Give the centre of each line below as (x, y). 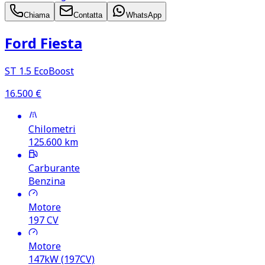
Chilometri (52, 129)
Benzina (47, 181)
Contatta (88, 15)
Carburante (54, 168)
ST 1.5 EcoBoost (39, 71)
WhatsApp (144, 15)
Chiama (37, 15)
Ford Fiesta (43, 43)
